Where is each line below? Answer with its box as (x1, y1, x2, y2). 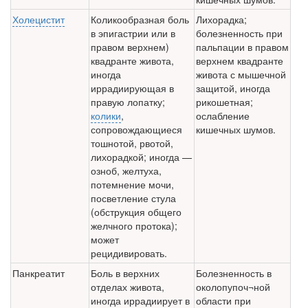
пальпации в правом (196, 40, 289, 54)
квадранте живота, (91, 54, 174, 68)
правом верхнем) (91, 40, 169, 54)
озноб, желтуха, (91, 164, 162, 178)
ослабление (196, 109, 250, 123)
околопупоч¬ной (196, 280, 270, 294)
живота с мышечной (196, 67, 286, 82)
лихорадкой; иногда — (91, 150, 192, 164)
